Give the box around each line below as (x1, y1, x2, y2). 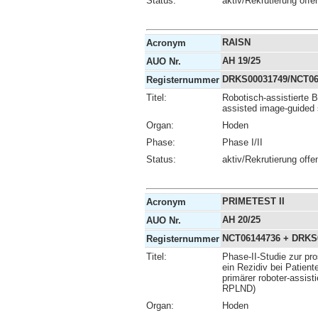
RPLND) (222, 283, 256, 294)
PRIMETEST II (222, 195, 285, 207)
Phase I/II (222, 136, 263, 148)
